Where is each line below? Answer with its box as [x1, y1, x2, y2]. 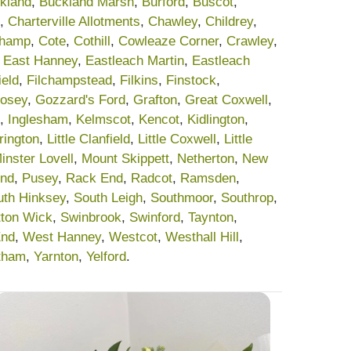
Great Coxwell [185, 92, 268, 107]
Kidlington [187, 111, 244, 127]
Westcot [109, 229, 157, 244]
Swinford [129, 209, 180, 225]
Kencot [139, 111, 179, 127]
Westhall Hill [165, 229, 239, 244]
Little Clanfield [47, 131, 130, 147]
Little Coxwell [138, 131, 216, 147]
